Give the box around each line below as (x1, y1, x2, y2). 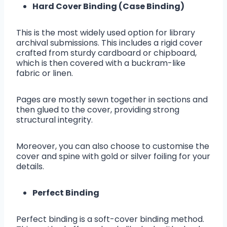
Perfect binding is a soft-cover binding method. (16, 213, 204, 225)
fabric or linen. (16, 67, 77, 80)
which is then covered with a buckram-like (16, 57, 185, 69)
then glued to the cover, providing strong (16, 104, 179, 116)
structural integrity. (16, 114, 93, 126)
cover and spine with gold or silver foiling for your (16, 150, 210, 163)
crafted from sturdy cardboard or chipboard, (16, 47, 197, 59)
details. (16, 161, 44, 173)
